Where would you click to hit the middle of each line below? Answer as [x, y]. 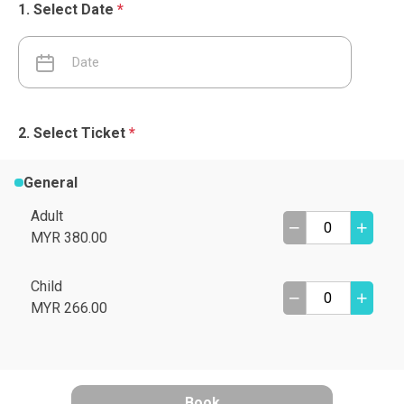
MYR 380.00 [69, 238]
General [50, 183]
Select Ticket [81, 133]
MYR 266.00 [69, 308]
